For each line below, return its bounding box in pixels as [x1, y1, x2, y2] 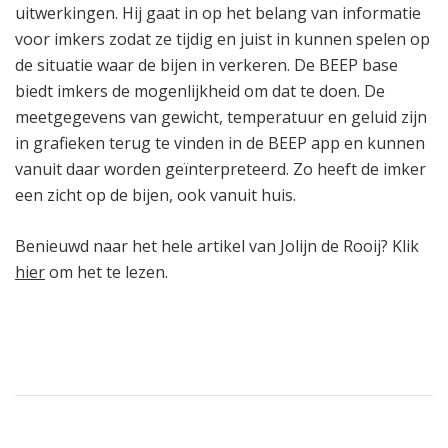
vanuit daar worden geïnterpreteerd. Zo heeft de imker [15, 157, 426, 180]
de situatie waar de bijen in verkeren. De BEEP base [15, 53, 398, 76]
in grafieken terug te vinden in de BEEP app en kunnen [15, 131, 425, 154]
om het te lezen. [45, 260, 168, 283]
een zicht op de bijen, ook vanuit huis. [15, 183, 304, 206]
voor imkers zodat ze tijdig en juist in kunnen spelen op [15, 27, 430, 50]
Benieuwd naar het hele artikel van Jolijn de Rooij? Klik [15, 234, 419, 257]
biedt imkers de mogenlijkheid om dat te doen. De [15, 79, 385, 102]
